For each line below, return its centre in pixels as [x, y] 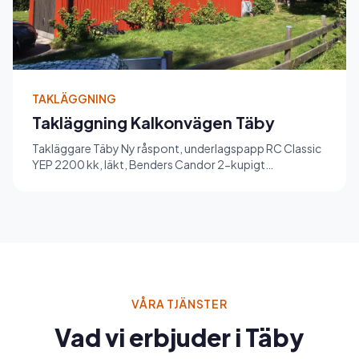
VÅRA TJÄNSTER [179, 303]
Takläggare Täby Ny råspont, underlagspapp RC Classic [177, 148]
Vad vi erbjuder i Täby [179, 337]
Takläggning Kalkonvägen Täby [153, 122]
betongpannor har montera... [109, 180]
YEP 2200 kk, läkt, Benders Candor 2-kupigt [149, 164]
